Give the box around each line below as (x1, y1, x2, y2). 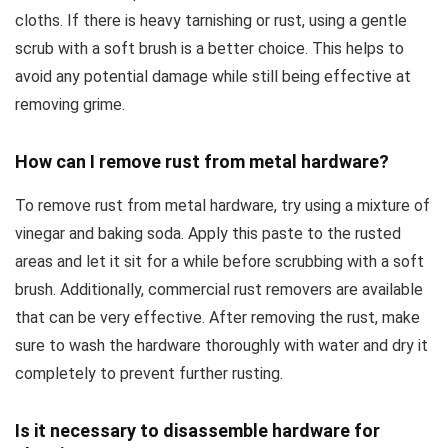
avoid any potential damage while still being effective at (15, 67, 411, 87)
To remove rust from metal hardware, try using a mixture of (15, 196, 430, 216)
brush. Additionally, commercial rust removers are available (15, 280, 423, 300)
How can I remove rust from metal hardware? (15, 151, 389, 173)
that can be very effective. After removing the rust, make (15, 308, 420, 328)
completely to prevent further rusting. (15, 364, 283, 384)
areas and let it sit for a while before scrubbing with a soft (15, 252, 424, 272)
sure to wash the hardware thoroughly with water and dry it (15, 336, 428, 356)
